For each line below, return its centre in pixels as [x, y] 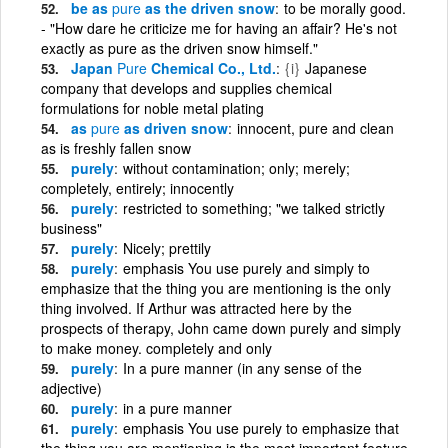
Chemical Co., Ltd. [211, 67]
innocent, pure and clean [315, 127]
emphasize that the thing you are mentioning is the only [216, 287]
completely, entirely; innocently [137, 187]
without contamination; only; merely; [236, 167]
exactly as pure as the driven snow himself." [179, 47]
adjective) [71, 387]
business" [71, 227]
